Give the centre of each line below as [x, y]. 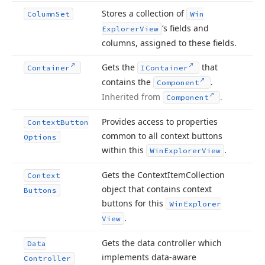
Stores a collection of [144, 13]
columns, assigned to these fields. [169, 43]
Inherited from [132, 97]
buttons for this [134, 203]
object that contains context [157, 189]
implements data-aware [149, 257]
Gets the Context [135, 175]
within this [124, 150]
